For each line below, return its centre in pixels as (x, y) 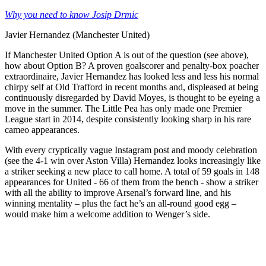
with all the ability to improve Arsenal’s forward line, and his (118, 193)
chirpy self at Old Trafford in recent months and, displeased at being (132, 87)
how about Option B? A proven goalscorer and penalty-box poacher (132, 66)
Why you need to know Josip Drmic (72, 15)
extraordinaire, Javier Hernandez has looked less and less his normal (132, 77)
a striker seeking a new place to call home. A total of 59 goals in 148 (132, 172)
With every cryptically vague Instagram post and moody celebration (131, 150)
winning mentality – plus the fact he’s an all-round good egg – (121, 204)
